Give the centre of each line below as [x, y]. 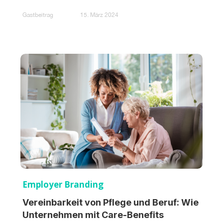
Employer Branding [63, 184]
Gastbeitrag [38, 15]
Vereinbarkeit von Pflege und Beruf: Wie [111, 202]
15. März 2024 [99, 15]
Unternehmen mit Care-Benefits [93, 215]
